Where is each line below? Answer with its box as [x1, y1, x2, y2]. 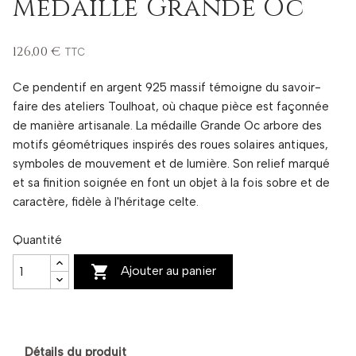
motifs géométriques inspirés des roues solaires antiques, [13, 137, 328, 152]
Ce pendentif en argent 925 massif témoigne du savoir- [13, 79, 321, 95]
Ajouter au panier [121, 262, 217, 278]
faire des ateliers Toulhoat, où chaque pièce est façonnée [13, 99, 329, 114]
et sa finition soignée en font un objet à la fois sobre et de [13, 175, 330, 190]
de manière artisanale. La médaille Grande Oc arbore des [13, 118, 322, 133]
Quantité [13, 232, 62, 247]
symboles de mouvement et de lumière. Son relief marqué [13, 156, 330, 171]
